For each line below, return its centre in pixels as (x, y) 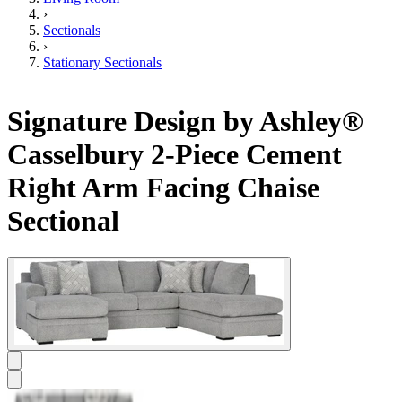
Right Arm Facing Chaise (163, 187)
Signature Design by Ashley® (185, 121)
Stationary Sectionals (102, 63)
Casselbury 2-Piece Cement (175, 154)
